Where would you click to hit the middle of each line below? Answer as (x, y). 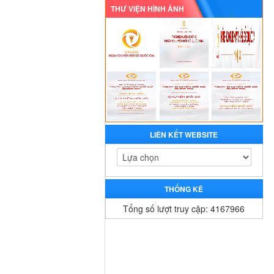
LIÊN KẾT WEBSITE (184, 135)
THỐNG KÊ (184, 189)
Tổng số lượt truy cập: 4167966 (184, 209)
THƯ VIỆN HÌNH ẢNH (147, 8)
